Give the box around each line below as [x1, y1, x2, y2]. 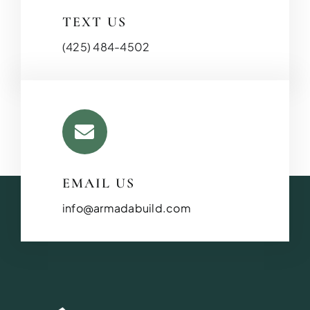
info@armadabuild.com [62, 201, 191, 216]
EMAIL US [62, 175, 135, 192]
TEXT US [62, 14, 127, 31]
